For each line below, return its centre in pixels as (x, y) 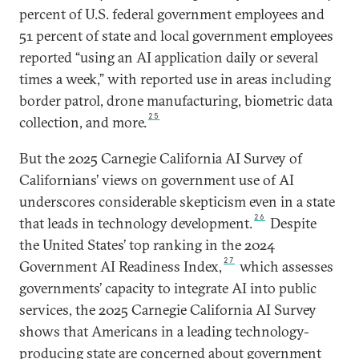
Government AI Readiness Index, (121, 267)
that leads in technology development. (136, 224)
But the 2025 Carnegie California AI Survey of (161, 159)
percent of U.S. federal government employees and (172, 14)
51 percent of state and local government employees (176, 36)
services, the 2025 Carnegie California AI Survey (168, 310)
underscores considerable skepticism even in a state (177, 202)
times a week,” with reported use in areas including (175, 79)
